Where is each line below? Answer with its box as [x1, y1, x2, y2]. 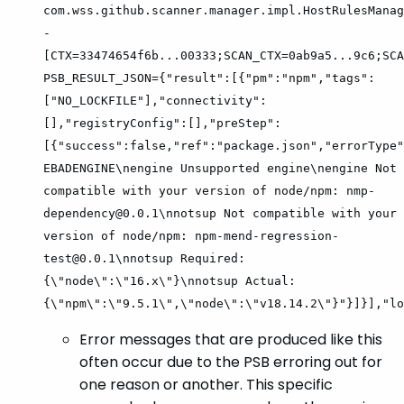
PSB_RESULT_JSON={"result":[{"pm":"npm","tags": [43, 70, 375, 85]
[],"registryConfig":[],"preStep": [43, 115, 281, 130]
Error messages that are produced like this [79, 328, 382, 350]
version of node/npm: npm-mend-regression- [43, 228, 339, 243]
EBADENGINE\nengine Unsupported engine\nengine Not [43, 161, 397, 175]
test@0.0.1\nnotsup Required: [43, 251, 245, 265]
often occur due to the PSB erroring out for [79, 351, 382, 372]
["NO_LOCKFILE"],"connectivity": [43, 93, 267, 107]
